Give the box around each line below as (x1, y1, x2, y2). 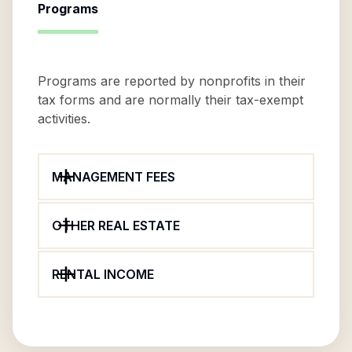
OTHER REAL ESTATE (52, 218, 180, 233)
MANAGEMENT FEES (52, 169, 175, 185)
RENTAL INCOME (52, 266, 154, 282)
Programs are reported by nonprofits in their (38, 73, 306, 89)
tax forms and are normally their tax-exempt (38, 92, 303, 108)
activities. (38, 111, 90, 126)
